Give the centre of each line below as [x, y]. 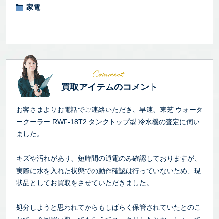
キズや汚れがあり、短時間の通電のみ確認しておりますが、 [109, 158]
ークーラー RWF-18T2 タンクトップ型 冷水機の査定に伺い [108, 122]
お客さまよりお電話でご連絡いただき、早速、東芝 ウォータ [109, 109]
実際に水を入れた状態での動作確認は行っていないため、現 [109, 171]
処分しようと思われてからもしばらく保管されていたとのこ [109, 207]
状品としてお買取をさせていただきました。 [85, 183]
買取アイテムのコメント [109, 87]
